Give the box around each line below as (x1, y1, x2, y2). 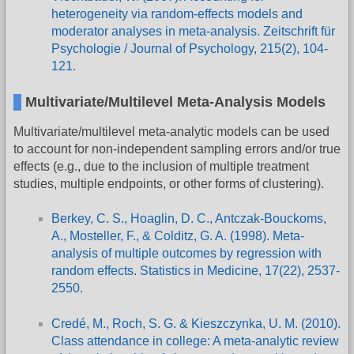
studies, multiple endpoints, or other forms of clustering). (13, 176, 324, 190)
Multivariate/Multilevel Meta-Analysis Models (25, 93, 326, 110)
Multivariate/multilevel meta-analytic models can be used (13, 124, 330, 138)
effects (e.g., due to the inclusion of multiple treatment (13, 159, 309, 173)
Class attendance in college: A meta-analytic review (51, 334, 339, 348)
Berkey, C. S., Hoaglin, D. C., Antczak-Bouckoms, (51, 211, 326, 225)
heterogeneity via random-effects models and (51, 7, 303, 21)
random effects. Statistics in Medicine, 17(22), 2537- (51, 263, 340, 277)
